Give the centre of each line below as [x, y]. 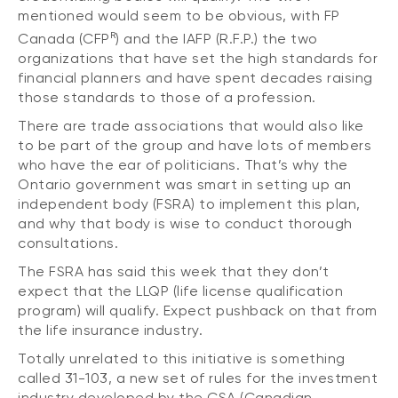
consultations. [68, 243]
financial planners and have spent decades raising [195, 78]
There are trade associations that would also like [191, 126]
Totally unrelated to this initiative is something [182, 359]
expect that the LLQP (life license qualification [180, 291]
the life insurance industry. [110, 330]
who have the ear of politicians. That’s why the [183, 165]
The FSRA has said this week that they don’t [174, 272]
